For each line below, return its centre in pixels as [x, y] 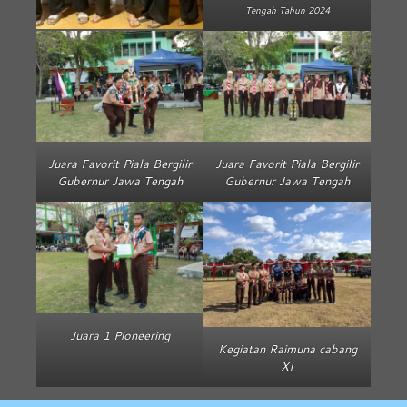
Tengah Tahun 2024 [287, 10]
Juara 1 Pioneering [120, 336]
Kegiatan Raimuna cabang [287, 349]
